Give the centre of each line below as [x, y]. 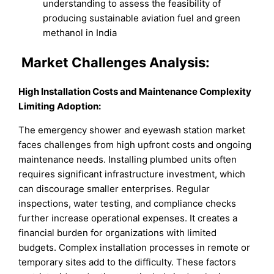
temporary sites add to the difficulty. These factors [128, 262]
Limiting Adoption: [60, 106]
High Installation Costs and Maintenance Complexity [135, 91]
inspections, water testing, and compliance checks [128, 203]
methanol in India [80, 33]
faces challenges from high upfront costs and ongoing [135, 144]
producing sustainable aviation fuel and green [142, 18]
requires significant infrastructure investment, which [132, 174]
